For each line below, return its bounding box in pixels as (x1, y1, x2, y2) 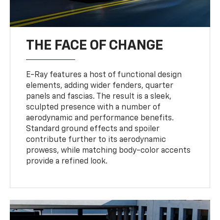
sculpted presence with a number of (26, 103, 161, 111)
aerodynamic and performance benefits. (26, 114, 174, 122)
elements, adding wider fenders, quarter (26, 82, 174, 90)
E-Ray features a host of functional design (26, 71, 182, 79)
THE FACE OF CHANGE (26, 38, 164, 53)
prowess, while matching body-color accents (26, 146, 191, 155)
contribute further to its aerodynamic (26, 136, 166, 144)
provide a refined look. (26, 157, 108, 165)
